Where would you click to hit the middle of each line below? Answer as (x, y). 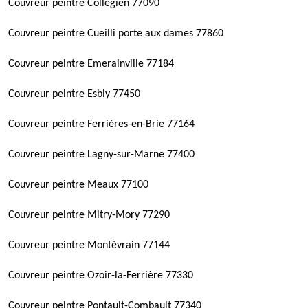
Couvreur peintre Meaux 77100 (78, 185)
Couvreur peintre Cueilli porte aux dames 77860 (116, 34)
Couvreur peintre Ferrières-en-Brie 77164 (101, 124)
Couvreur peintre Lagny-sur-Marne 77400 (101, 155)
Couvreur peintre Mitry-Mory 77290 (89, 215)
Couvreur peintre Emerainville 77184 (91, 64)
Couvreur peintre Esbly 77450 (74, 94)
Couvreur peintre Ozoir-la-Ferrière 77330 (101, 276)
